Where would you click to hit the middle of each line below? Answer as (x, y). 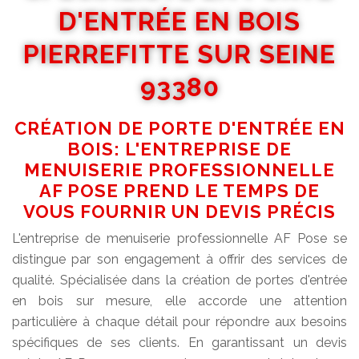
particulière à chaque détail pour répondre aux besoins (179, 322)
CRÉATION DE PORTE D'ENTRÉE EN (179, 129)
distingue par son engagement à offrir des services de (179, 260)
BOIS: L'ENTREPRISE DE (179, 149)
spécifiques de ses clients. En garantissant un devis (179, 343)
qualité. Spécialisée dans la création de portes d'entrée (179, 280)
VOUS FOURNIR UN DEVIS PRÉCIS (179, 212)
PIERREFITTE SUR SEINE (179, 54)
